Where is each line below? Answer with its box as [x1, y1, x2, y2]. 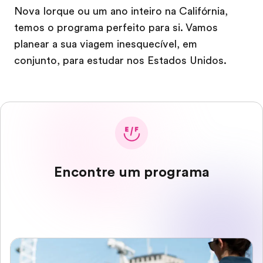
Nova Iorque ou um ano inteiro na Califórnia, [14, 5, 228, 17]
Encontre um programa [53, 164, 210, 180]
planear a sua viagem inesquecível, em [14, 38, 197, 50]
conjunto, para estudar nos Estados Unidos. [14, 55, 227, 66]
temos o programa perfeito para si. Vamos [14, 22, 218, 33]
